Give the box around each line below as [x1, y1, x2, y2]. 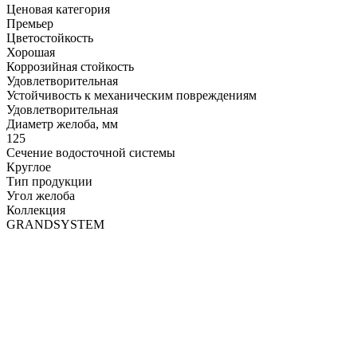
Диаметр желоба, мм [6, 116, 118, 131]
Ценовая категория [6, 2, 110, 16]
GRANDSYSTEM [6, 217, 104, 231]
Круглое [6, 159, 51, 174]
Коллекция [6, 202, 65, 217]
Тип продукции [6, 174, 92, 188]
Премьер [6, 16, 53, 30]
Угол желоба [6, 188, 75, 202]
